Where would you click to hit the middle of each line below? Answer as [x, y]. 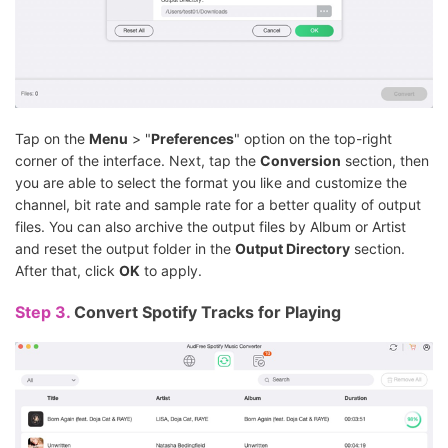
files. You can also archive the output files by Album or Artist [210, 227]
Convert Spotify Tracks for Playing [207, 312]
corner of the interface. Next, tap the [137, 161]
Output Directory [292, 249]
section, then [385, 161]
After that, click [67, 271]
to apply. [171, 271]
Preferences [192, 139]
